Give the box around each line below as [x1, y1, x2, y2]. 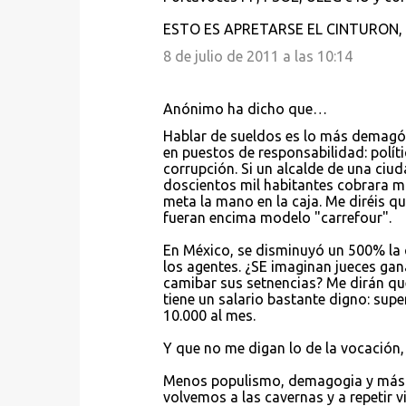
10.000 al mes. [162, 307, 256, 324]
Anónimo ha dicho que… [162, 101, 327, 117]
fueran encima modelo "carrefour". [162, 209, 391, 226]
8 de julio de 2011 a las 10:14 [162, 48, 353, 64]
